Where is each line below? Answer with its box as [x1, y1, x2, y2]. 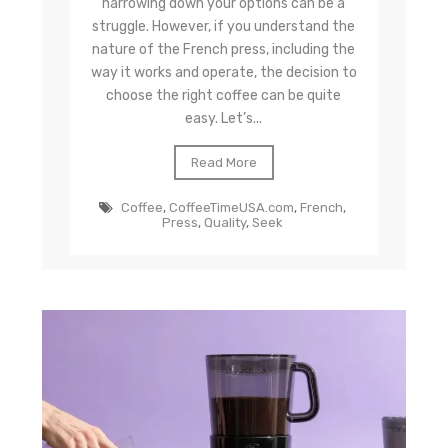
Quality [203, 215, 246, 231]
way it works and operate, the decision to [90, 64, 357, 82]
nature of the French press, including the [92, 41, 356, 59]
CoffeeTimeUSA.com [168, 200, 294, 216]
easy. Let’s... [185, 110, 263, 128]
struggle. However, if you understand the [92, 18, 356, 36]
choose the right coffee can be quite [106, 87, 342, 105]
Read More [190, 155, 257, 171]
